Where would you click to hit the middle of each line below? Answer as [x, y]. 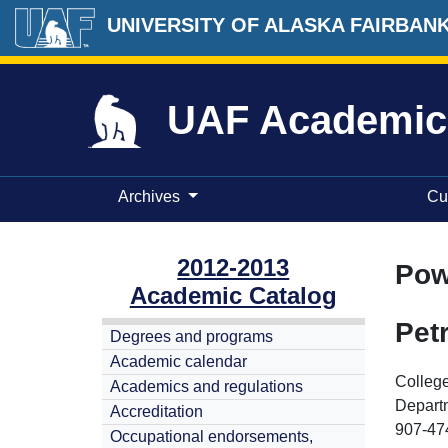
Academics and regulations [206, 386]
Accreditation [156, 411]
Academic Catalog [233, 295]
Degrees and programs [191, 336]
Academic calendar [178, 361]
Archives [149, 196]
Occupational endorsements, [211, 436]
